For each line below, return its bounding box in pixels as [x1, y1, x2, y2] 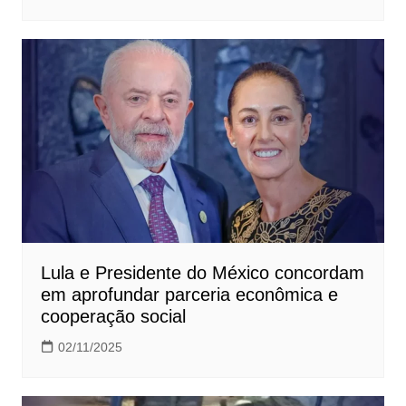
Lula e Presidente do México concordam [40, 262, 364, 283]
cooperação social [40, 305, 186, 326]
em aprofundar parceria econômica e [40, 284, 338, 304]
